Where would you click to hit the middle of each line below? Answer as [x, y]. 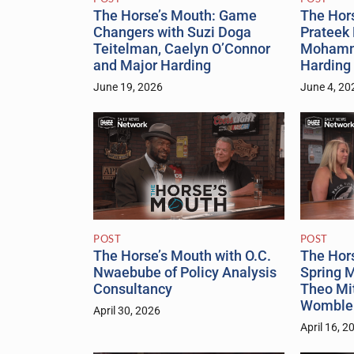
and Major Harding [152, 66]
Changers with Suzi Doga [172, 33]
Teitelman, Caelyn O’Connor [182, 49]
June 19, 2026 [128, 88]
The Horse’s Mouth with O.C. [182, 256]
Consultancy [133, 290]
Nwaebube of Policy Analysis [185, 273]
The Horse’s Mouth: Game [175, 16]
